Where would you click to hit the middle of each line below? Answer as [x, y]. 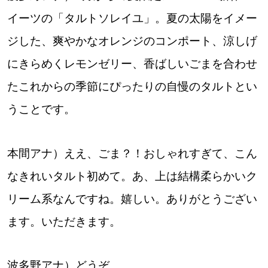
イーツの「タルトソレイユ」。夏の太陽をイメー [132, 18]
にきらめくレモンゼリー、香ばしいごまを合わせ [132, 63]
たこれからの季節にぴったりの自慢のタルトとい [132, 86]
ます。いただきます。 [64, 221]
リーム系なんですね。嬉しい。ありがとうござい [132, 199]
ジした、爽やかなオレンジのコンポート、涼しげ [132, 41]
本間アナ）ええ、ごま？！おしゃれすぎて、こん [132, 153]
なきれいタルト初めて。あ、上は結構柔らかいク [132, 176]
